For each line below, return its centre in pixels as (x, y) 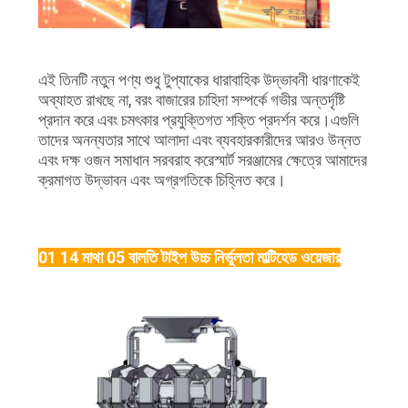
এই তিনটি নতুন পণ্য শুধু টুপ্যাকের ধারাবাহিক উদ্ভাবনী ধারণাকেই (199, 80)
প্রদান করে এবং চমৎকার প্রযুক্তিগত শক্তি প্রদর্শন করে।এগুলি (198, 120)
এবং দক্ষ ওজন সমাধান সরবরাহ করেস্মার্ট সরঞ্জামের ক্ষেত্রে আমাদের (202, 160)
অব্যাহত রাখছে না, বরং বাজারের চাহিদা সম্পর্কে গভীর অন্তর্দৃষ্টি (191, 100)
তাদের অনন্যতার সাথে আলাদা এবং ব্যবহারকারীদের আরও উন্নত (199, 140)
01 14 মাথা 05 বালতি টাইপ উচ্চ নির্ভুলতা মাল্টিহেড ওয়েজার (189, 258)
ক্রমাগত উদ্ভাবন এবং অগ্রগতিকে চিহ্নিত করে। (162, 180)
